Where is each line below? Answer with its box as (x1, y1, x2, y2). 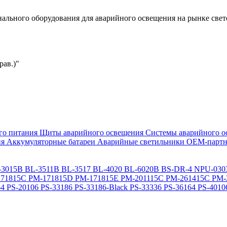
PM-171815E (75, 174, 119, 182)
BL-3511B (25, 165, 59, 173)
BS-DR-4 (161, 165, 192, 173)
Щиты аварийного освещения (40, 128, 143, 137)
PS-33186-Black (74, 183, 128, 192)
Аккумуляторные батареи (7, 137, 95, 146)
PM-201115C (121, 174, 164, 182)
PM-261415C (166, 174, 210, 182)
